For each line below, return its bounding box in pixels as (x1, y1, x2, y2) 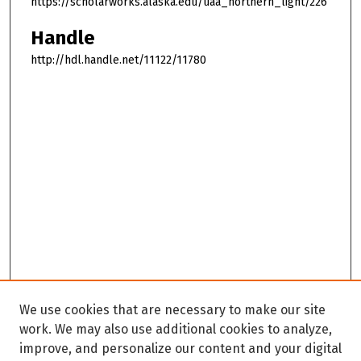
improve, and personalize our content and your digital (19, 341, 342, 356)
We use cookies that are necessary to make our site (19, 302, 326, 317)
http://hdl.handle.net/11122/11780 (31, 52, 206, 67)
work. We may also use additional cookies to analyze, (19, 322, 332, 337)
